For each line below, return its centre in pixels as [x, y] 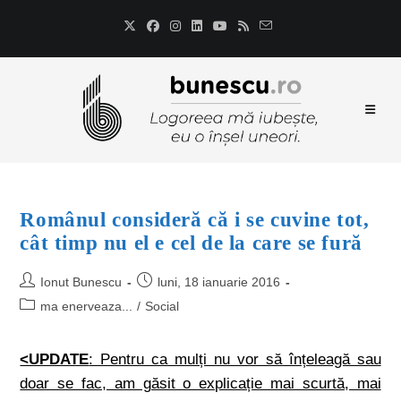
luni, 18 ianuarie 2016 [219, 282]
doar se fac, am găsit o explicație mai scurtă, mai [200, 384]
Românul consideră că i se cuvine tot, [195, 220]
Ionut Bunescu [81, 282]
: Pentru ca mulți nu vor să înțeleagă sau [235, 359]
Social [162, 306]
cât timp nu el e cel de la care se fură [191, 243]
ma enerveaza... [87, 306]
